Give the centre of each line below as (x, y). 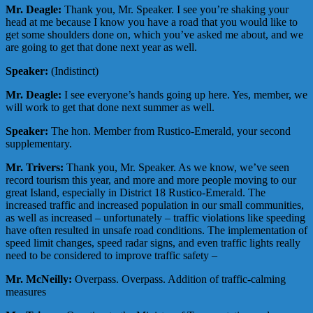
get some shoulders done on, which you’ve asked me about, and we (154, 35)
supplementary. (39, 144)
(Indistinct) (73, 71)
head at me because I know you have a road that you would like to (152, 22)
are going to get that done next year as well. (101, 48)
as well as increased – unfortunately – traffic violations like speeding (155, 218)
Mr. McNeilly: (39, 279)
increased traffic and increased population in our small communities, (155, 205)
